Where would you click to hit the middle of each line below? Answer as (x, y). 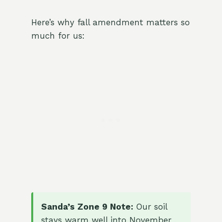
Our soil (150, 207)
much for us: (58, 36)
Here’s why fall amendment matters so (110, 23)
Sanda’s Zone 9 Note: (87, 207)
